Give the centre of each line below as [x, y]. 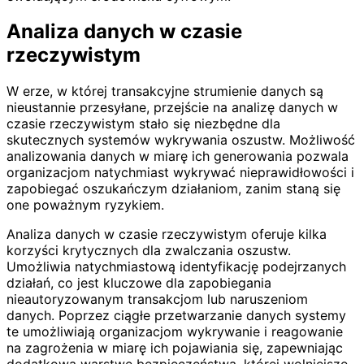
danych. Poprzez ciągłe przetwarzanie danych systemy [176, 316]
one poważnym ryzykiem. [85, 205]
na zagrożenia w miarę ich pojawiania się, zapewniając [175, 348]
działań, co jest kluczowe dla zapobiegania [139, 283]
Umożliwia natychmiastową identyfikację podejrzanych [176, 267]
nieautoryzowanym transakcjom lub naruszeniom [157, 299]
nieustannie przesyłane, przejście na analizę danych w [172, 108]
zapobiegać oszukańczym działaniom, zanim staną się [173, 189]
